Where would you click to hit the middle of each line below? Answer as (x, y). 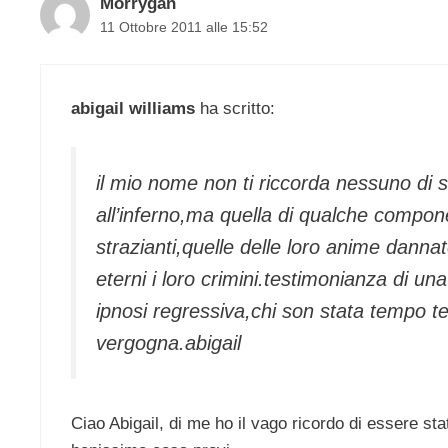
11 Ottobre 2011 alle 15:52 (184, 27)
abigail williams (133, 108)
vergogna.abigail (168, 343)
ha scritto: (235, 108)
